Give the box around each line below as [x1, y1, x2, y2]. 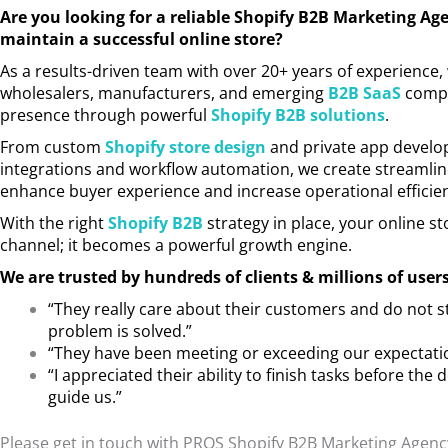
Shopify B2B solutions [211, 104, 385, 127]
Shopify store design [105, 136, 266, 159]
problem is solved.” [48, 320, 192, 343]
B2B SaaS [328, 82, 401, 105]
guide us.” [48, 386, 122, 409]
